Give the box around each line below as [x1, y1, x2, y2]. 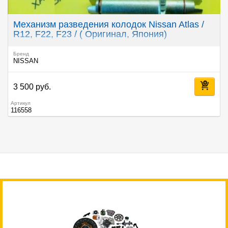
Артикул [11, 100, 31, 106]
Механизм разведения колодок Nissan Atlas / [13, 19, 204, 30]
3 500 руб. [13, 82, 51, 91]
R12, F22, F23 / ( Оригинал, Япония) [13, 29, 167, 40]
